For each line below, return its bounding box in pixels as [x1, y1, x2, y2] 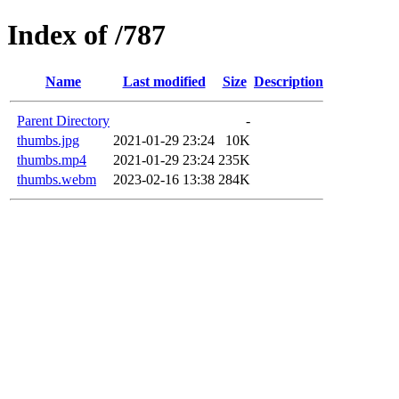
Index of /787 [7, 19, 166, 52]
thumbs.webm [17, 171, 96, 187]
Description [254, 73, 323, 89]
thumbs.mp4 [17, 151, 86, 167]
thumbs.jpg [17, 132, 79, 148]
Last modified [122, 73, 206, 89]
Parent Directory [17, 112, 110, 128]
